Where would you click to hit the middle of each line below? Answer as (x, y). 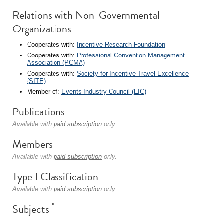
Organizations (42, 29)
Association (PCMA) (56, 63)
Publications (39, 112)
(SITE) (36, 81)
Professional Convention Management (131, 55)
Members (32, 144)
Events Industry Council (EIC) (104, 92)
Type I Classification (55, 177)
